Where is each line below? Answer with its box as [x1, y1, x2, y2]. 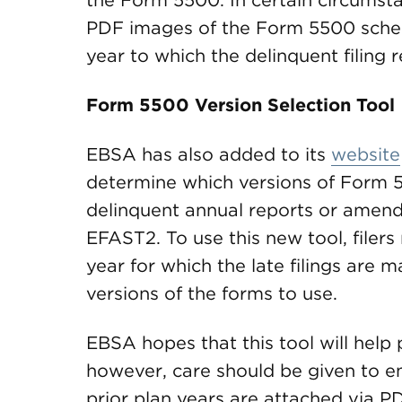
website [331, 144, 400, 165]
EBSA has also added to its [86, 144, 331, 165]
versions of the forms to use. [86, 283, 337, 304]
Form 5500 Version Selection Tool [86, 94, 395, 116]
